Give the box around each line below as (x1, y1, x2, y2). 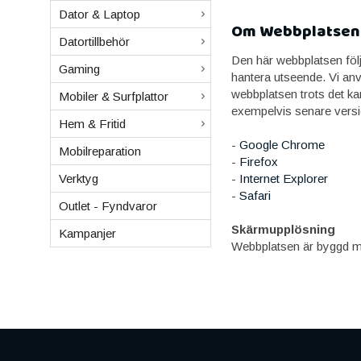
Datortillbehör (59, 35, 130, 48)
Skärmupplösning (231, 222, 335, 236)
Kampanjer (59, 226, 116, 240)
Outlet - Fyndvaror (59, 199, 157, 213)
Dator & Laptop (59, 7, 140, 21)
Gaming (59, 62, 100, 76)
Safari (239, 189, 271, 202)
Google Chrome (239, 138, 325, 151)
